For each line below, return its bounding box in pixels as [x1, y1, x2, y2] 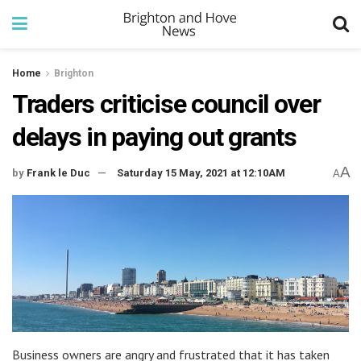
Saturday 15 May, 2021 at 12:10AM [117, 167, 285, 180]
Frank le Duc [27, 167, 90, 180]
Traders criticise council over [12, 89, 321, 119]
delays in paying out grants [12, 122, 297, 152]
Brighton [54, 68, 93, 79]
